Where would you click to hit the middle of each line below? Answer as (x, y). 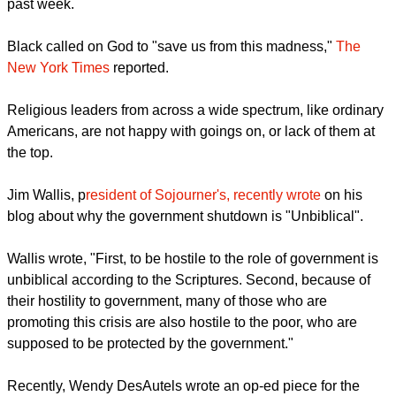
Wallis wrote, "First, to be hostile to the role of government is (193, 366)
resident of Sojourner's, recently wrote (203, 265)
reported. (141, 138)
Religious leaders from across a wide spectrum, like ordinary (195, 180)
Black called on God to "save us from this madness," (171, 117)
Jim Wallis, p (46, 265)
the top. (30, 223)
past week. (41, 37)
